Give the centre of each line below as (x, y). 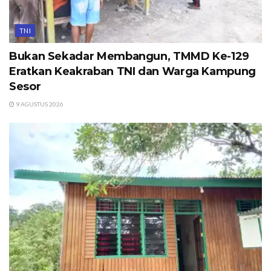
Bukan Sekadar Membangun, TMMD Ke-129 (129, 57)
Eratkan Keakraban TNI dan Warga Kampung (132, 72)
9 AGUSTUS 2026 (39, 104)
